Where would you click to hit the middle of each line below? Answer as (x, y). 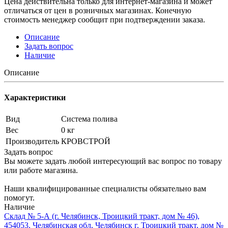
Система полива (89, 119)
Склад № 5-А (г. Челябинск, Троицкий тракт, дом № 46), (102, 216)
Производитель (32, 141)
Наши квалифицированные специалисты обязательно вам (105, 189)
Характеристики (35, 98)
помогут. (19, 198)
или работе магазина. (41, 170)
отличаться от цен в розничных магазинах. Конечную (98, 10)
